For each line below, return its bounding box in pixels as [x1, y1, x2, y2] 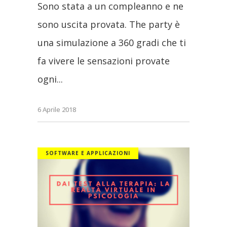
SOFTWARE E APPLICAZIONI [46, 149, 130, 157]
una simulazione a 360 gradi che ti [37, 36, 186, 49]
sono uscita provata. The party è [37, 18, 180, 30]
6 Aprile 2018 [37, 104, 76, 114]
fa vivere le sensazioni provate [37, 54, 170, 67]
